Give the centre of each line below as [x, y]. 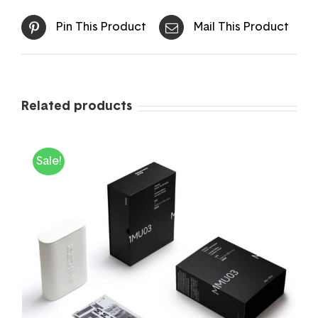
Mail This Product [241, 27]
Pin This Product [101, 27]
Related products [77, 106]
